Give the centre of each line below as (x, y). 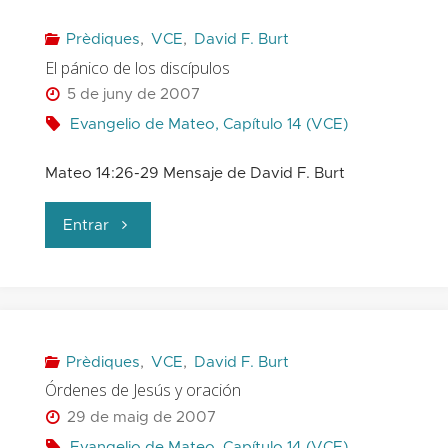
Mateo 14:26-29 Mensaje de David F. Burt (194, 174)
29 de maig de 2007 (142, 417)
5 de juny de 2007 (134, 95)
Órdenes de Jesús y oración (142, 390)
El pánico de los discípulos (137, 67)
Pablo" (132, 36)
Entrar (86, 226)
